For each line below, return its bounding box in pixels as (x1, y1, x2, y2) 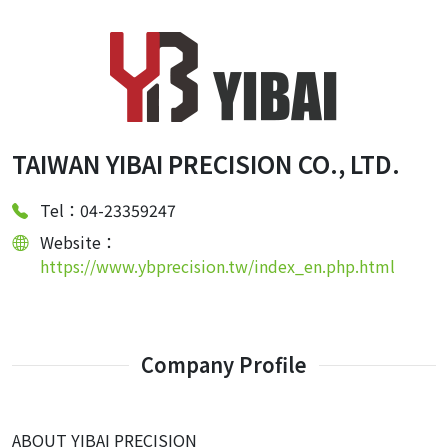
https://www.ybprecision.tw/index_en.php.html (40, 254, 395, 278)
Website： (40, 230, 117, 254)
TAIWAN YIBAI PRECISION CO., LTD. (12, 146, 400, 181)
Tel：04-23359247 (40, 198, 176, 222)
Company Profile (141, 350, 307, 379)
